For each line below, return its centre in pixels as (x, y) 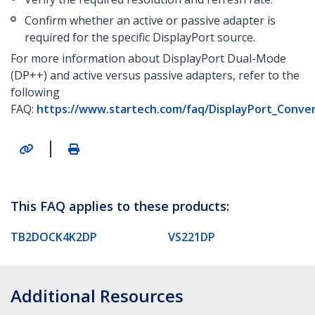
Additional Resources (97, 295)
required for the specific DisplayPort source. (140, 38)
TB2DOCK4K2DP (54, 237)
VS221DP (192, 237)
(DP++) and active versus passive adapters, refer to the (155, 76)
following (35, 92)
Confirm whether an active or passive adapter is (150, 21)
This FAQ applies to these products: (120, 206)
